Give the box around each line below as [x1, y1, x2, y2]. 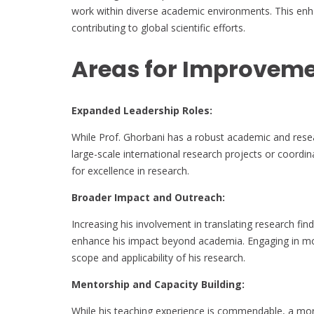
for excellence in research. [71, 163, 189, 177]
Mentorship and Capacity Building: [71, 277, 245, 291]
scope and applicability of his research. [71, 250, 245, 264]
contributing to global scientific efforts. [71, 20, 245, 34]
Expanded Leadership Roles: [71, 103, 212, 117]
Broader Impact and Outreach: [71, 190, 225, 204]
